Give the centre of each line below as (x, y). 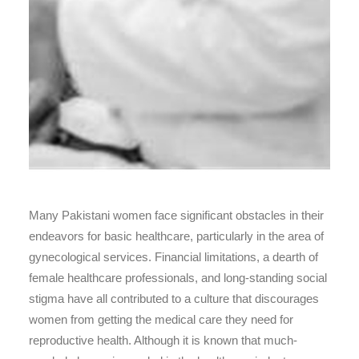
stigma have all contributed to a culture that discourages (174, 298)
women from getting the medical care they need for (161, 319)
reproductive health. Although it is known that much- (163, 340)
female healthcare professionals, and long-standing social (178, 278)
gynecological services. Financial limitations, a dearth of (173, 257)
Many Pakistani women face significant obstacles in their (176, 215)
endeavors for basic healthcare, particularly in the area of (176, 236)
